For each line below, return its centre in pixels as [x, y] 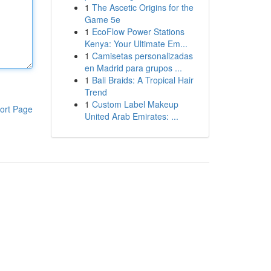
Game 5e [102, 19]
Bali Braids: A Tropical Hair [142, 80]
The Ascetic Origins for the [142, 7]
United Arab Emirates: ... [131, 116]
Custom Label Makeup [135, 104]
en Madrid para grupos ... [133, 68]
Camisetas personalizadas [142, 56]
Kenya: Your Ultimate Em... [136, 44]
